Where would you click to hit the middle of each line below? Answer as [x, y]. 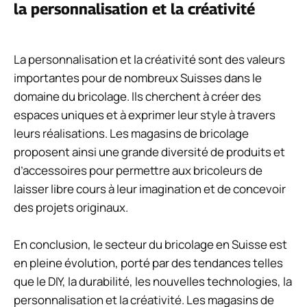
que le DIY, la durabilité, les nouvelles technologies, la [153, 281]
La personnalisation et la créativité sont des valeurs [149, 59]
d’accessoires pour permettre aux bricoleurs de [138, 170]
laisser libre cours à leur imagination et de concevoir [150, 188]
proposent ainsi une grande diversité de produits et [149, 151]
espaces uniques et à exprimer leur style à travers [145, 114]
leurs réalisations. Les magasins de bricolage [131, 133]
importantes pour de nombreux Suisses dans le [138, 77]
